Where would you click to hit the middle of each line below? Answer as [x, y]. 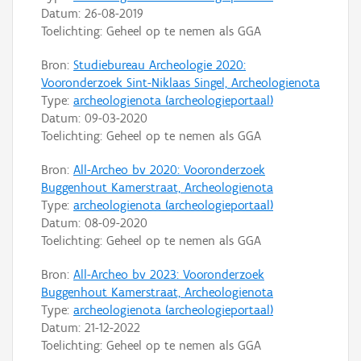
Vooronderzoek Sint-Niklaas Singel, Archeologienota [180, 82]
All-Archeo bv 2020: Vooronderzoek [169, 169]
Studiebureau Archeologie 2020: [160, 64]
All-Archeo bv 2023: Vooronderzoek [169, 274]
